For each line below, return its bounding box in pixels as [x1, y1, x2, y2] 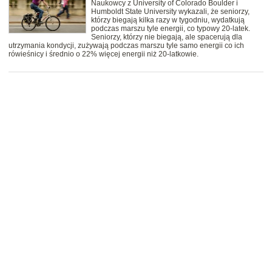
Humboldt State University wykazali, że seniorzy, [91, 7, 250, 16]
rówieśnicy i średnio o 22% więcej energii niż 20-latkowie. [8, 50, 199, 59]
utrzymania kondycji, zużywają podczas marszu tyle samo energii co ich [8, 41, 244, 50]
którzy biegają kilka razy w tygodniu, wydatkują [91, 16, 245, 25]
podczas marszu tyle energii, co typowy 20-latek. [91, 24, 250, 33]
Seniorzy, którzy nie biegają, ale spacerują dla [91, 33, 242, 42]
